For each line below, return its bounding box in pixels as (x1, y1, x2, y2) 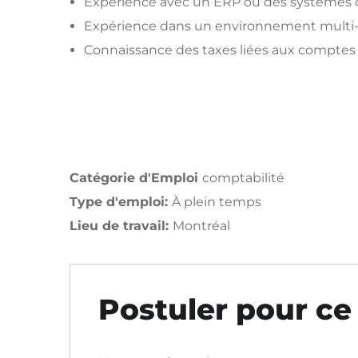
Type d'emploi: (70, 194, 172, 209)
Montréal (173, 218, 230, 233)
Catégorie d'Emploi (70, 170, 202, 185)
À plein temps (172, 194, 261, 209)
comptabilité (202, 170, 284, 185)
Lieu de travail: (70, 218, 173, 233)
